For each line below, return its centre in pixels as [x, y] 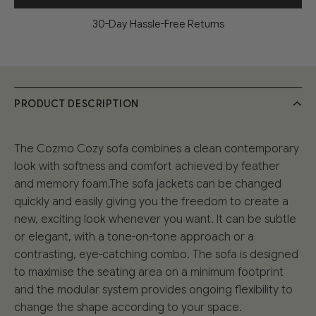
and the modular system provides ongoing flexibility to [153, 290]
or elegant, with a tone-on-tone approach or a [134, 237]
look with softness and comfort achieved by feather [147, 167]
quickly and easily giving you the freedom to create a [151, 202]
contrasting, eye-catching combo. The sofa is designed [156, 255]
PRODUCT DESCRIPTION [77, 104]
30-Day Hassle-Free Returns [158, 24]
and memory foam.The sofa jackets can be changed [148, 184]
